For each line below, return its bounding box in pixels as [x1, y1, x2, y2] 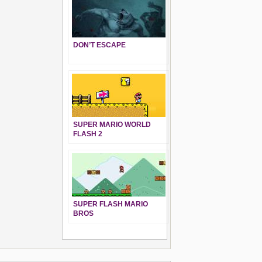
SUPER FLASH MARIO [73, 200, 148, 208]
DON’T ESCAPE [73, 41, 126, 49]
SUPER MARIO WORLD [73, 120, 151, 129]
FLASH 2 [73, 130, 102, 138]
